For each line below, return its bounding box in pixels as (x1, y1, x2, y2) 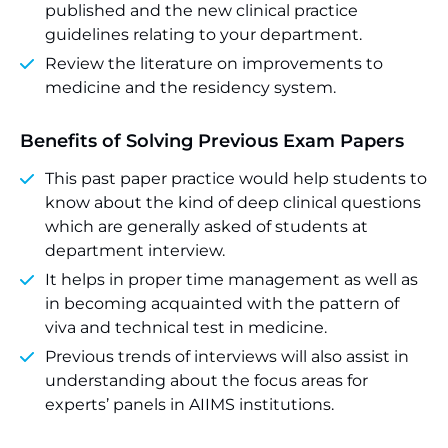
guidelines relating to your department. (45, 25, 362, 44)
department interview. (45, 241, 225, 260)
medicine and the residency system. (45, 78, 336, 97)
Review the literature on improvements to (45, 54, 383, 73)
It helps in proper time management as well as (45, 270, 418, 289)
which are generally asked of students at (45, 217, 368, 236)
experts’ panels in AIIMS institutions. (45, 395, 334, 414)
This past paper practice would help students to (45, 169, 427, 188)
